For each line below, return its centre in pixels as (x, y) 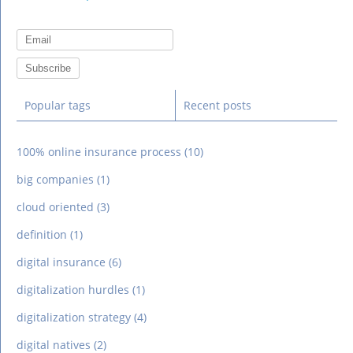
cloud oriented (55, 206)
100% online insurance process (99, 151)
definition (42, 234)
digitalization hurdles (73, 289)
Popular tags (58, 105)
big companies (55, 179)
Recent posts (217, 105)
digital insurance (61, 262)
